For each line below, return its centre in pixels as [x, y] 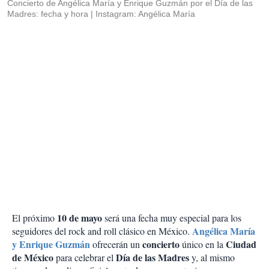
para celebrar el [85, 258]
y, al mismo [212, 258]
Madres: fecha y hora [48, 14]
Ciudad [241, 244]
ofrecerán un [117, 244]
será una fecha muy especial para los [172, 218]
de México [33, 258]
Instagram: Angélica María [145, 14]
